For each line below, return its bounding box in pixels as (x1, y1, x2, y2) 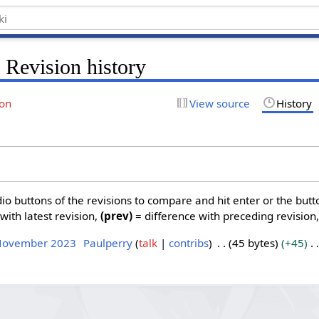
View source (189, 95, 250, 110)
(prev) (100, 208, 133, 223)
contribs (168, 236, 209, 251)
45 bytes (231, 236, 275, 251)
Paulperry (83, 236, 132, 251)
